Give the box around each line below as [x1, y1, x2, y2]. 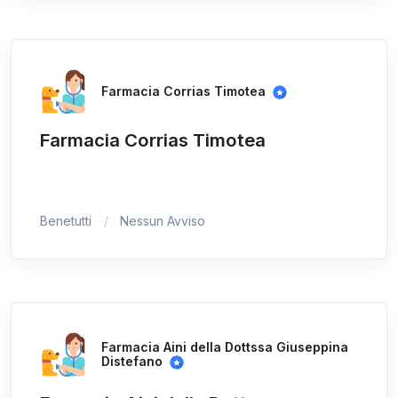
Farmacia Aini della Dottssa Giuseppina [101, 338, 349, 354]
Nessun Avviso [120, 212, 205, 228]
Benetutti [40, 212, 92, 228]
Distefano [101, 353, 163, 369]
